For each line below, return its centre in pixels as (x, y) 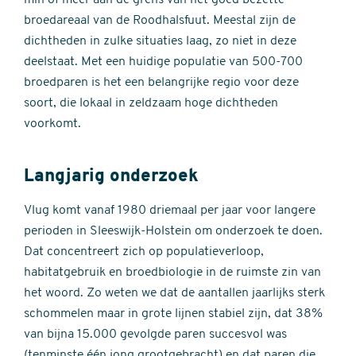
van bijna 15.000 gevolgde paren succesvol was (155, 335)
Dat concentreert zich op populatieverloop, (144, 252)
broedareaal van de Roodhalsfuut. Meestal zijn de (160, 21)
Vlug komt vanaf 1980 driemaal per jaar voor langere (170, 211)
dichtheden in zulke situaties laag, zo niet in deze (160, 41)
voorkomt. (52, 124)
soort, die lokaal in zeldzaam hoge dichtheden (151, 103)
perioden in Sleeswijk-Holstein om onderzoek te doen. (173, 231)
